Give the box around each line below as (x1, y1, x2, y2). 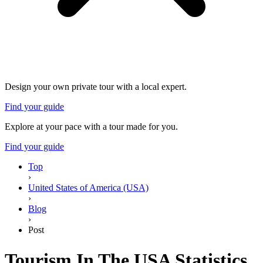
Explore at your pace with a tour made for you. (5, 122, 178, 132)
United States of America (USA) (28, 183, 149, 193)
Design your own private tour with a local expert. (5, 82, 187, 92)
